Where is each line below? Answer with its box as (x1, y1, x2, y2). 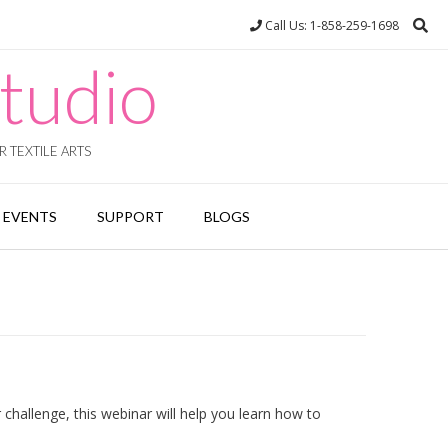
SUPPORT (96, 208, 164, 225)
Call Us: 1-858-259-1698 (262, 17, 399, 34)
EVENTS (2, 208, 57, 225)
